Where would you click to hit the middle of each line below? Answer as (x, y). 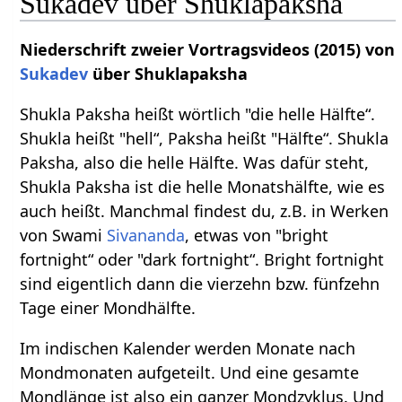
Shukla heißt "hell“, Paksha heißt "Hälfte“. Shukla (205, 139)
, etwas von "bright (257, 236)
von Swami (64, 236)
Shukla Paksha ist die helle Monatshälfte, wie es (203, 187)
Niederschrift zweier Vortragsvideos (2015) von (208, 50)
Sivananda (146, 236)
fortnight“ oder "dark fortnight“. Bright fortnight (202, 260)
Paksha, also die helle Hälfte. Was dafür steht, (195, 163)
